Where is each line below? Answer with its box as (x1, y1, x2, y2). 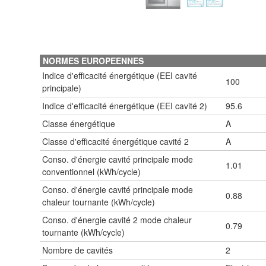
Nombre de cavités (42, 243, 113, 256)
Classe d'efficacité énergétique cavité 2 (42, 135, 189, 147)
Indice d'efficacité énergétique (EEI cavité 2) (42, 99, 207, 112)
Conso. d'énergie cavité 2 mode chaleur (42, 213, 192, 226)
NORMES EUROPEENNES (43, 54, 144, 66)
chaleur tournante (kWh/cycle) (42, 195, 155, 208)
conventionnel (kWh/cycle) (42, 165, 141, 178)
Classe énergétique (42, 117, 115, 129)
